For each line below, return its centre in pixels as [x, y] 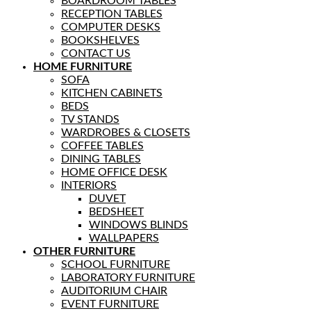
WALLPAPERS [124, 238]
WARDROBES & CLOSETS [126, 132]
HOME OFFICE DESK [114, 172]
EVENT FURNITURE [110, 304]
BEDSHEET [116, 211]
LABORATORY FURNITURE [128, 277]
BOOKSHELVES [100, 40]
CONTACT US [96, 53]
